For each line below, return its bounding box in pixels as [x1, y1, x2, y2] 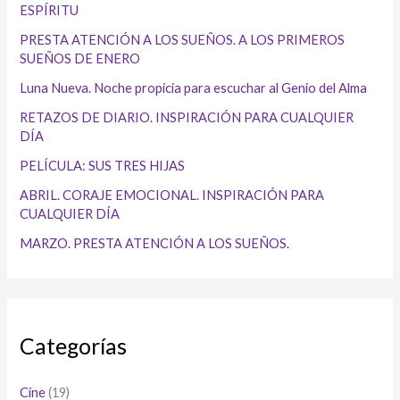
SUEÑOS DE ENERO [20, 50, 141, 66]
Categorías [20, 333, 128, 360]
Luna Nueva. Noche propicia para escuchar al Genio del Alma [20, 79, 368, 96]
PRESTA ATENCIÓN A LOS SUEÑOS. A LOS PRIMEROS [20, 31, 346, 47]
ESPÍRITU [20, 2, 79, 18]
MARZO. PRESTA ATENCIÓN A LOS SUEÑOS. [20, 235, 290, 251]
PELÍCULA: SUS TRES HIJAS [20, 157, 186, 173]
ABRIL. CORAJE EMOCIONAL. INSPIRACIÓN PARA [20, 187, 325, 203]
